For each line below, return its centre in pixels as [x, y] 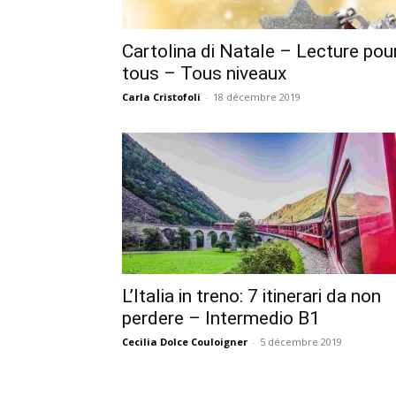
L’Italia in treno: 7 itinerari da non [251, 296]
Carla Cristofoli [161, 96]
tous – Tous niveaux [204, 73]
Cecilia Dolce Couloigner [185, 341]
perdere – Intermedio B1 [221, 318]
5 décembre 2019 [301, 341]
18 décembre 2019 [257, 96]
